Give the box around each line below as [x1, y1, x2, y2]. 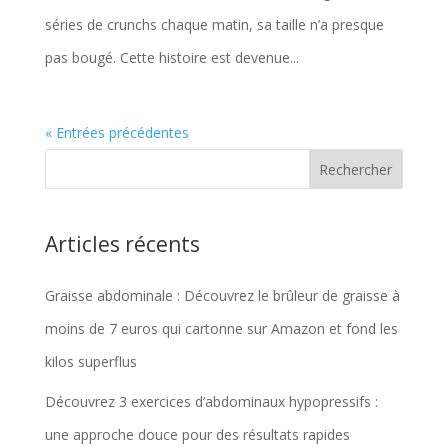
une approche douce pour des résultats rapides [44, 424, 350, 444]
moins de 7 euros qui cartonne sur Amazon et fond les [44, 318, 398, 338]
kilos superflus [44, 351, 137, 371]
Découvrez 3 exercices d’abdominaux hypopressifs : [44, 391, 378, 411]
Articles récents [44, 229, 200, 258]
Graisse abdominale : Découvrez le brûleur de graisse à [44, 285, 400, 305]
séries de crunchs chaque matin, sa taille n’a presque [44, 14, 384, 34]
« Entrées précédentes [44, 122, 189, 142]
